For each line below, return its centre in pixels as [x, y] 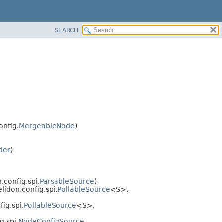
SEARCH [66, 30]
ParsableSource [67, 181]
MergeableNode [47, 126]
